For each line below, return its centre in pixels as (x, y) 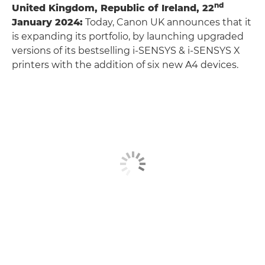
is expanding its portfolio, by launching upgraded (128, 36)
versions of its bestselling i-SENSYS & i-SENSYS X (126, 51)
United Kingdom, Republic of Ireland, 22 (113, 8)
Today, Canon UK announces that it (167, 22)
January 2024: (47, 22)
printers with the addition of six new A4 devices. (125, 65)
